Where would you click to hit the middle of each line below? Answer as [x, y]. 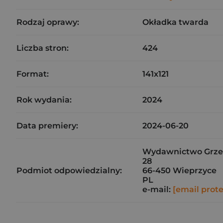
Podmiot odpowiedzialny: [69, 170]
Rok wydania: [44, 100]
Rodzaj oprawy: [48, 22]
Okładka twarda [175, 22]
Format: [33, 74]
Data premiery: [47, 126]
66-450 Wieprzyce [179, 170]
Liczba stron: [43, 48]
